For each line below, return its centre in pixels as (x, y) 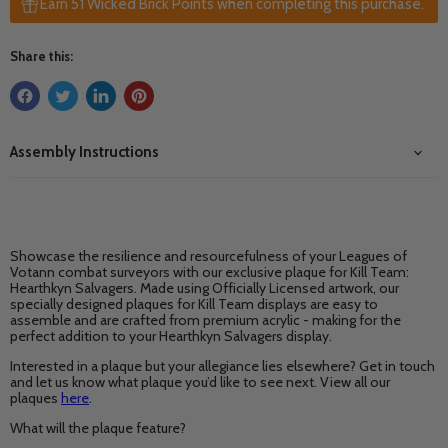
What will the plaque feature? (98, 428)
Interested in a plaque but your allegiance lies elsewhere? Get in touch (222, 366)
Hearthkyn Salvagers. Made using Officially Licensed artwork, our (204, 288)
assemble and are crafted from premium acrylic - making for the (205, 320)
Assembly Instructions (84, 152)
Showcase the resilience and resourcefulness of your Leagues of (208, 256)
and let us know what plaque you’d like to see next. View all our (200, 382)
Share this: (41, 56)
